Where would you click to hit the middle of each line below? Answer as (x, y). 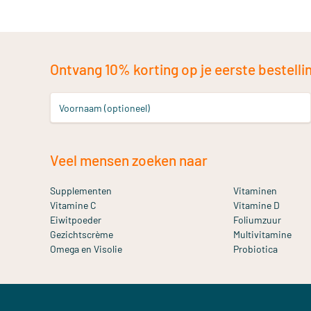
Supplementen (81, 191)
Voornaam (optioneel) (104, 108)
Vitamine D (257, 205)
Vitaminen (255, 191)
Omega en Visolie (86, 249)
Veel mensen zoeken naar (129, 160)
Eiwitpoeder (76, 220)
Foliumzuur (257, 220)
